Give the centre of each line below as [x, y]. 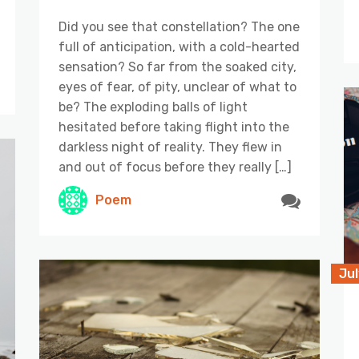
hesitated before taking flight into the [174, 127]
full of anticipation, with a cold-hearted [179, 46]
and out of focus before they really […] [175, 167]
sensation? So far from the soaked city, [177, 67]
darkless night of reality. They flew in [170, 147]
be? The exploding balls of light [153, 107]
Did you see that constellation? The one [179, 26]
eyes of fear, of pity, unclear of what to [177, 87]
